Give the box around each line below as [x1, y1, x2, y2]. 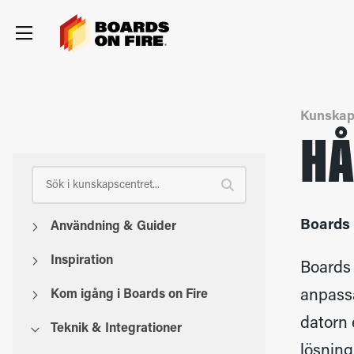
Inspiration [51, 254, 113, 267]
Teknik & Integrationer [51, 322, 182, 335]
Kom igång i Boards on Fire [51, 288, 208, 301]
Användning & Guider [51, 220, 176, 233]
